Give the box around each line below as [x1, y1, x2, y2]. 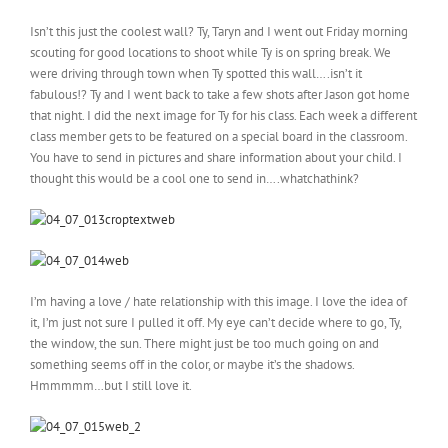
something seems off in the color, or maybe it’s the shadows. [30, 356, 354, 373]
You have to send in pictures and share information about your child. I [30, 149, 402, 166]
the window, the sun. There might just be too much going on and [30, 335, 379, 352]
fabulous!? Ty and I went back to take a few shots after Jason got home [30, 86, 410, 103]
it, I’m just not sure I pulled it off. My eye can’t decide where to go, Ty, [30, 314, 401, 331]
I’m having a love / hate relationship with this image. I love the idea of [30, 293, 407, 310]
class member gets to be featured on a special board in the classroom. [30, 128, 407, 145]
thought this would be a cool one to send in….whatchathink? [30, 170, 359, 187]
